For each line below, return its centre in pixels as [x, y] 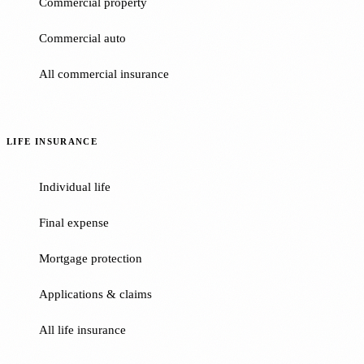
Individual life [75, 186]
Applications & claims [95, 294]
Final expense [74, 222]
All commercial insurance [104, 74]
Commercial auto [82, 38]
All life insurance [82, 329]
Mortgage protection [91, 258]
